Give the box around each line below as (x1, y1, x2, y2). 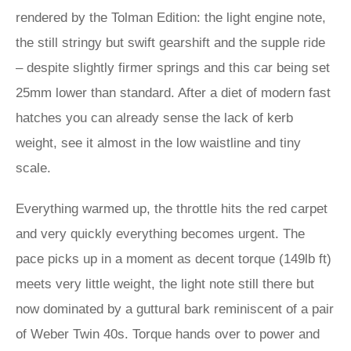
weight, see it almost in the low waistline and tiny (16, 136, 301, 150)
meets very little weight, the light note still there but (16, 277, 314, 291)
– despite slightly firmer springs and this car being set (16, 60, 330, 75)
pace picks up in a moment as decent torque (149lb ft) (16, 251, 331, 266)
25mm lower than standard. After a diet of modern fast (16, 85, 331, 100)
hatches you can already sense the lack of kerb (16, 110, 293, 125)
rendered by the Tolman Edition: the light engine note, (16, 10, 326, 25)
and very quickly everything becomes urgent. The (16, 226, 305, 241)
